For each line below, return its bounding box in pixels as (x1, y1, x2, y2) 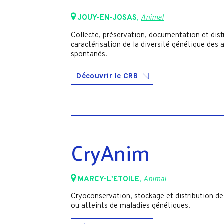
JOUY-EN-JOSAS (78, 13, 137, 23)
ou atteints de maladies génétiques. (71, 201, 191, 211)
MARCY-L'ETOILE (78, 175, 140, 184)
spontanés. (71, 49, 110, 59)
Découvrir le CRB (76, 71, 138, 80)
